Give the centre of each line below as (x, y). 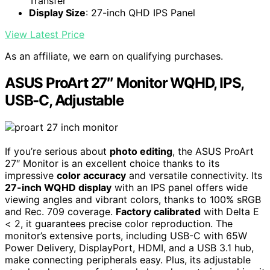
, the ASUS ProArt (213, 152)
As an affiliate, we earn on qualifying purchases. (114, 56)
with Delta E (230, 212)
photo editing (141, 152)
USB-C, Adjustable (64, 101)
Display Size (57, 13)
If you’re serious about (57, 152)
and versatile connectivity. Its (194, 176)
